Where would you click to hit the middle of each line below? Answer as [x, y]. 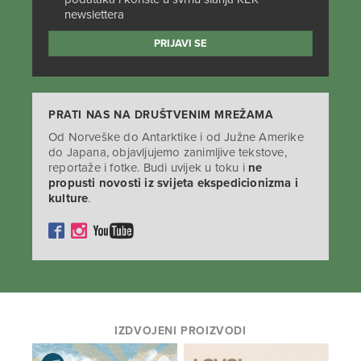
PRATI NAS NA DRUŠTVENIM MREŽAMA [161, 114]
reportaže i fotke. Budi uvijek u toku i [148, 167]
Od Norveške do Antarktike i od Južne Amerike [176, 137]
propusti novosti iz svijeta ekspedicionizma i [173, 183]
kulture [68, 198]
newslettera [94, 14]
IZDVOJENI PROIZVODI [180, 330]
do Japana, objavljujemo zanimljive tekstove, [168, 152]
